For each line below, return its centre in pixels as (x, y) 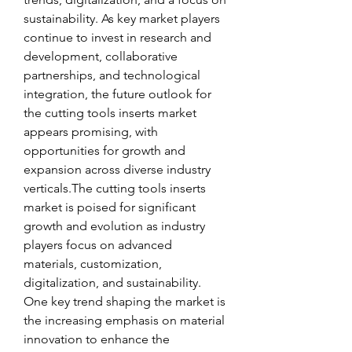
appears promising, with (91, 132)
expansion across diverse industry (117, 169)
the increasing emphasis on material (124, 320)
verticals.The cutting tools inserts (115, 188)
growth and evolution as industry (114, 226)
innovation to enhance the (97, 339)
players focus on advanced (98, 245)
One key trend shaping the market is (125, 301)
